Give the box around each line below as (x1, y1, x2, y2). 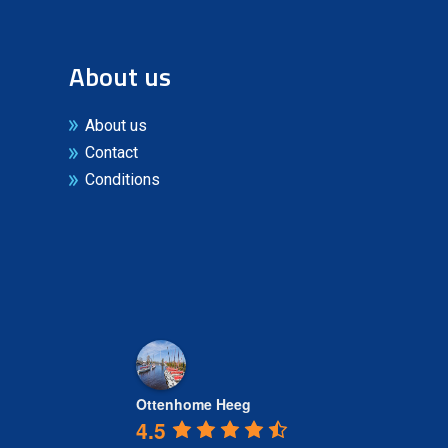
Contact (84, 142, 138, 162)
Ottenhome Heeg (136, 394, 251, 415)
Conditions (84, 170, 160, 190)
